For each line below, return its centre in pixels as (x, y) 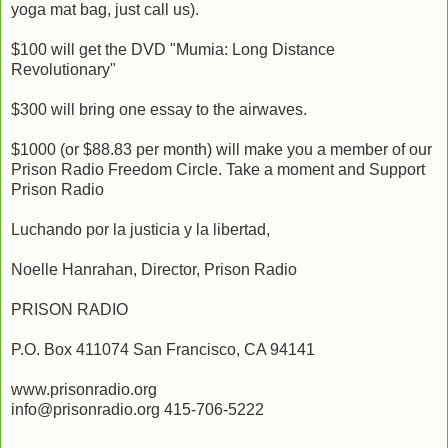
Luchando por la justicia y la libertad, (140, 229)
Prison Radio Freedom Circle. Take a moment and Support (218, 169)
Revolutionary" (63, 69)
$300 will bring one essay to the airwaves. (159, 109)
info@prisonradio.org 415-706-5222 (137, 409)
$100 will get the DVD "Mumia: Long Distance (173, 49)
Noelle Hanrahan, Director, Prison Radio (154, 269)
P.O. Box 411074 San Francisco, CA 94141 (163, 349)
